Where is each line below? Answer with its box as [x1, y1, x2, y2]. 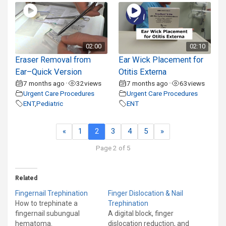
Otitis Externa [119, 67, 167, 77]
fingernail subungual [15, 209, 80, 218]
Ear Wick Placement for [119, 54, 204, 65]
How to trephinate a [15, 199, 78, 208]
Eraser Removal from [15, 54, 91, 65]
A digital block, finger [108, 209, 174, 218]
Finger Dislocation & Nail [108, 189, 183, 198]
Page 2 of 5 [95, 144, 131, 152]
